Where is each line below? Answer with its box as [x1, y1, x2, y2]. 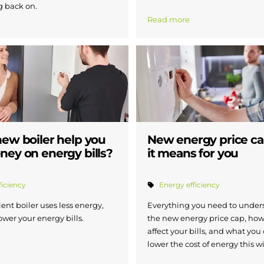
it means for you [147, 146, 239, 161]
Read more [147, 15, 190, 25]
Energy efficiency [159, 180, 220, 189]
